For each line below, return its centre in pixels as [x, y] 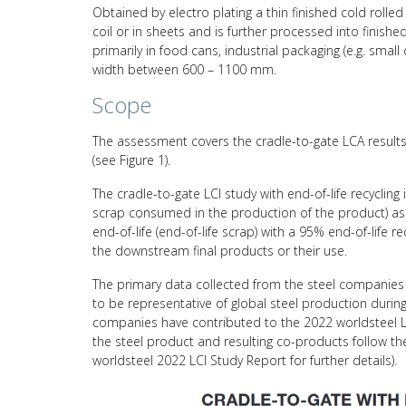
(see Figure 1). [131, 159]
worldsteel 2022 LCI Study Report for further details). [245, 360]
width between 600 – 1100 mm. [184, 69]
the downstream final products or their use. [220, 250]
